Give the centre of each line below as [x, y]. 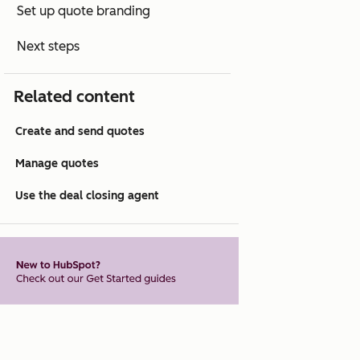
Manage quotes [57, 164]
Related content [74, 97]
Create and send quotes [80, 132]
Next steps [48, 47]
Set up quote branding [84, 11]
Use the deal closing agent [87, 196]
